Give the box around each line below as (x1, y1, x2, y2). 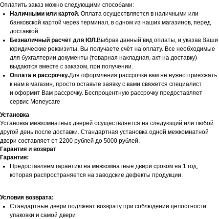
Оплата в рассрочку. (10, 71, 69, 79)
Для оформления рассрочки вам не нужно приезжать (69, 71, 217, 79)
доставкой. (10, 27, 40, 35)
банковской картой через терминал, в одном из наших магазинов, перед (10, 19, 211, 26)
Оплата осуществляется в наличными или (79, 10, 198, 17)
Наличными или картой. (10, 10, 79, 17)
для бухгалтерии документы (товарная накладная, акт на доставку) (10, 54, 197, 61)
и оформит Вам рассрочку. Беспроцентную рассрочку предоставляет (10, 89, 202, 96)
